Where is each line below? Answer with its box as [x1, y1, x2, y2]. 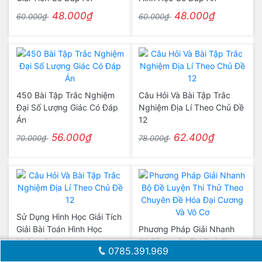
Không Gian [16, 236, 60, 246]
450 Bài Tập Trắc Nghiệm [16, 90, 115, 100]
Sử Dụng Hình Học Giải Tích [16, 212, 122, 222]
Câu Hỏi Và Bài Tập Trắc [138, 90, 230, 100]
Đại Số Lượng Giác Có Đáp [16, 102, 118, 112]
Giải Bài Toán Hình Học [16, 224, 102, 234]
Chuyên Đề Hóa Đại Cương [138, 249, 241, 258]
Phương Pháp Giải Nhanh [138, 224, 235, 234]
